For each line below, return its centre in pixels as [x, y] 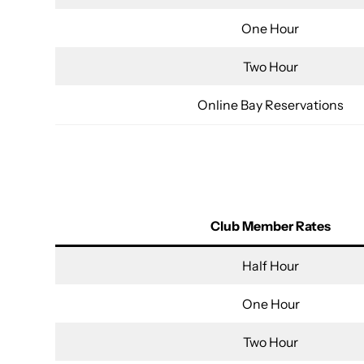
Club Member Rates [271, 226]
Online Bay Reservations [270, 105]
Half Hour [271, 266]
